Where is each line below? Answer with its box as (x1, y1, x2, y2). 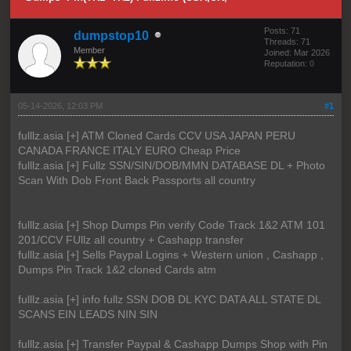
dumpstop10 (73, 28, 149, 42)
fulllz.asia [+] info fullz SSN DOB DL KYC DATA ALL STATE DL (17, 292, 320, 306)
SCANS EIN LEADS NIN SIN (17, 307, 157, 320)
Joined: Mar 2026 (263, 47, 330, 57)
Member (73, 45, 105, 55)
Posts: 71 (263, 25, 300, 35)
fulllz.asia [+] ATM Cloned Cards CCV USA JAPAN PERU (17, 128, 295, 142)
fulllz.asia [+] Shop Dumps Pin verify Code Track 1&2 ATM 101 (17, 218, 325, 231)
